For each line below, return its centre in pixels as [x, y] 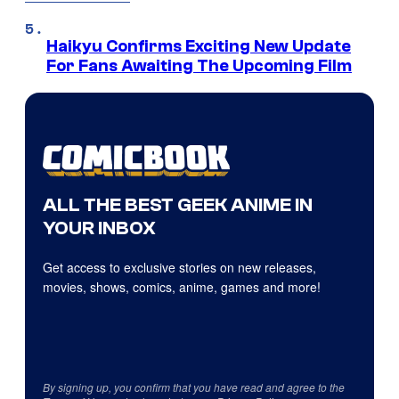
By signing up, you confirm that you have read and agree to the [194, 387]
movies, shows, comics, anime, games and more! [182, 287]
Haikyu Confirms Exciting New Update [199, 47]
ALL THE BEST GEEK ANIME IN [178, 205]
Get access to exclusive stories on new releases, [179, 268]
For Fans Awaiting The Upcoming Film [199, 66]
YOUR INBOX [99, 228]
